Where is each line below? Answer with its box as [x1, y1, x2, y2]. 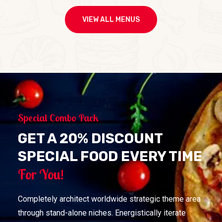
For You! [18, 165, 64, 183]
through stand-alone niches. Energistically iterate [18, 208, 186, 218]
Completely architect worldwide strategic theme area [18, 194, 201, 204]
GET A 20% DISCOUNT [18, 130, 163, 147]
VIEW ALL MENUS [82, 15, 140, 24]
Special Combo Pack [18, 111, 99, 124]
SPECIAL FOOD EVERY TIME [18, 148, 202, 165]
